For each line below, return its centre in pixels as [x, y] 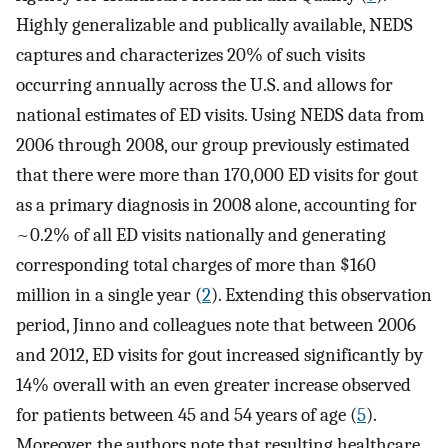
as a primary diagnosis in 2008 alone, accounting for [216, 204]
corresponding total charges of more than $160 [196, 264]
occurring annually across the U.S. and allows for [204, 84]
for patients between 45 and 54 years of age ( [186, 414]
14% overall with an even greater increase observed [213, 384]
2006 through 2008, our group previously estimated [213, 144]
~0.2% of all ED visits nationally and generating [201, 234]
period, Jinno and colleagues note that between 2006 [216, 324]
